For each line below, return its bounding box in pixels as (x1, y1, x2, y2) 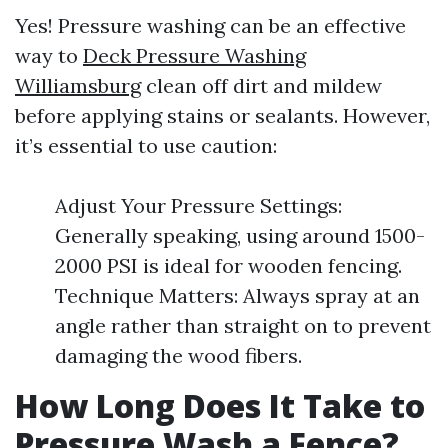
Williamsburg (15, 73, 141, 98)
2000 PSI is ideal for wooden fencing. (55, 253, 402, 278)
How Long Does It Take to (15, 384, 425, 427)
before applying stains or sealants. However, (15, 103, 430, 128)
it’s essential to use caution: (15, 133, 277, 158)
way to (15, 43, 83, 68)
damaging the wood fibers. (55, 343, 302, 368)
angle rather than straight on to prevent (55, 313, 431, 338)
